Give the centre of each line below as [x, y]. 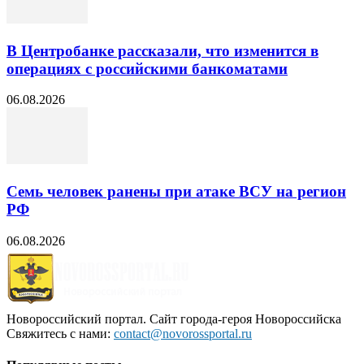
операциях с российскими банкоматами [147, 68]
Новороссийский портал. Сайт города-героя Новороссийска [174, 318]
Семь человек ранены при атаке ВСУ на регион [176, 191]
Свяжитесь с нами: [60, 333]
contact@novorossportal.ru [183, 333]
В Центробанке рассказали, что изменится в [162, 50]
